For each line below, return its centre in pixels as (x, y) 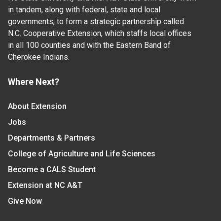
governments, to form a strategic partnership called (96, 21)
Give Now (25, 201)
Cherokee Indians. (39, 57)
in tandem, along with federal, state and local (84, 9)
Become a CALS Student (52, 169)
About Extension (37, 106)
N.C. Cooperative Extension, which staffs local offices (100, 33)
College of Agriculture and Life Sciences (82, 153)
